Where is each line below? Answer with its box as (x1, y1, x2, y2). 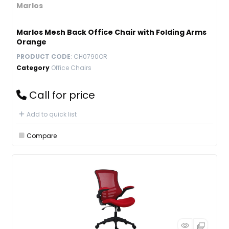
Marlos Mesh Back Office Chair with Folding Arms (16, 27, 207, 37)
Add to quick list (27, 110, 77, 119)
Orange (16, 37, 47, 47)
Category (16, 63, 50, 72)
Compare (27, 131, 57, 140)
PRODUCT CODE (16, 52, 71, 61)
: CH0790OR (71, 52, 107, 61)
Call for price (29, 88, 95, 102)
